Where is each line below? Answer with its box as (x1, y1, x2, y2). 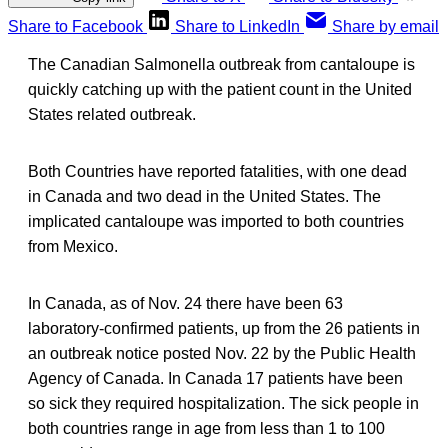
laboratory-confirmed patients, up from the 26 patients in (28, 319, 420, 337)
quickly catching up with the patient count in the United (28, 80, 412, 98)
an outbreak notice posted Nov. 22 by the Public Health (28, 344, 416, 362)
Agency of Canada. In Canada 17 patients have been (28, 369, 403, 387)
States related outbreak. (28, 105, 196, 123)
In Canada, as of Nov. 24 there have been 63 (28, 294, 343, 312)
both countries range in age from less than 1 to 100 (28, 419, 385, 437)
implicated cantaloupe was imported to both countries (28, 212, 404, 230)
